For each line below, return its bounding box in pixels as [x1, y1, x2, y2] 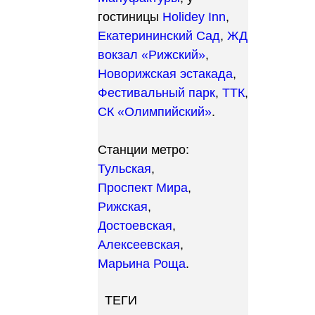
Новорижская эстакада [98, 67, 233, 81]
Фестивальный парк [98, 86, 215, 100]
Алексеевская [98, 238, 180, 252]
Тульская [98, 162, 151, 176]
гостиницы [98, 10, 162, 24]
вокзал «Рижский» [98, 48, 205, 62]
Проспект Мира [98, 181, 188, 195]
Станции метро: [98, 143, 189, 157]
